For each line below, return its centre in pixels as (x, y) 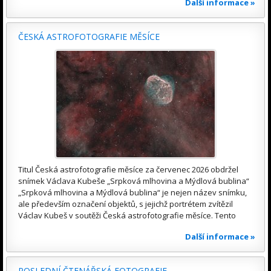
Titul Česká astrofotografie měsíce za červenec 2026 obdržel (128, 170)
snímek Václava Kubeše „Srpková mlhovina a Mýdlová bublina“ (134, 181)
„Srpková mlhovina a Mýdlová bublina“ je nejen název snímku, (132, 193)
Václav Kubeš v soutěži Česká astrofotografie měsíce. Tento (127, 216)
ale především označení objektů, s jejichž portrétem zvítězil (126, 204)
